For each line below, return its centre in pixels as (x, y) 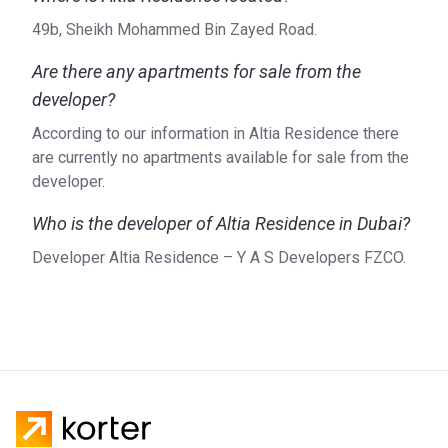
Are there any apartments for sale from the (196, 71)
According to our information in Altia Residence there (215, 133)
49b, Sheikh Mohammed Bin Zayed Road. (174, 29)
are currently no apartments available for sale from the (220, 157)
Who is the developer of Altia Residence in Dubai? (221, 223)
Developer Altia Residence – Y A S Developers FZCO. (219, 257)
